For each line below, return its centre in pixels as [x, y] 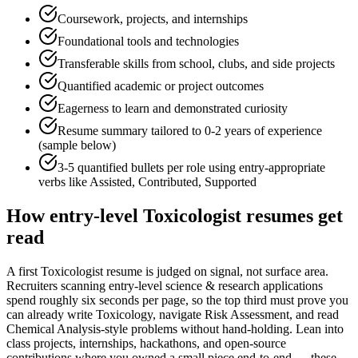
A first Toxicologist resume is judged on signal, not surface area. [167, 272]
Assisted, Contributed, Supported [173, 182]
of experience [286, 131]
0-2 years [228, 131]
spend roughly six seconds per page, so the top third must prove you [177, 300]
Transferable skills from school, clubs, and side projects [196, 64]
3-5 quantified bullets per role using [148, 168]
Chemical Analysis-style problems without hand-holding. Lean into [175, 329]
